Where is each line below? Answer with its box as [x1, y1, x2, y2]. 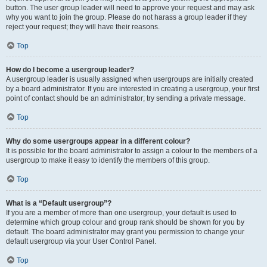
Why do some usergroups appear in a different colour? [6, 137, 190, 145]
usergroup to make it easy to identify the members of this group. [6, 156, 210, 164]
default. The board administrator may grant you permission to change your [6, 228, 244, 236]
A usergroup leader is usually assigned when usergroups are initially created [6, 75, 253, 83]
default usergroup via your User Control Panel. [6, 237, 156, 246]
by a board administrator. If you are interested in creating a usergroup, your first [6, 85, 259, 93]
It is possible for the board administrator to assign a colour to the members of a [6, 147, 257, 155]
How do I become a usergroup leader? [6, 66, 134, 74]
